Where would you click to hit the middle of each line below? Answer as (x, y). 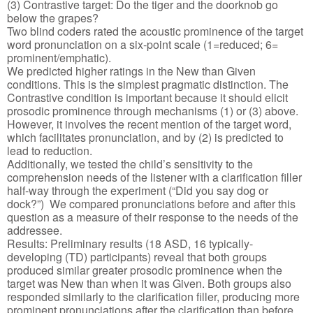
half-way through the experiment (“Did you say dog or (138, 190)
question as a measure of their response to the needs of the (153, 217)
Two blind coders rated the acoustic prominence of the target (155, 31)
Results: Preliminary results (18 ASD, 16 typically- (130, 243)
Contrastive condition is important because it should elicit (147, 97)
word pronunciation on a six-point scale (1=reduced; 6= (143, 44)
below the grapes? (53, 17)
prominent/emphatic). (59, 57)
